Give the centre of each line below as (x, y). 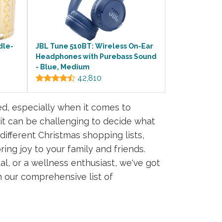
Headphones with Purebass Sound (96, 57)
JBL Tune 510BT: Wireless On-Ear (94, 46)
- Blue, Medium (63, 67)
